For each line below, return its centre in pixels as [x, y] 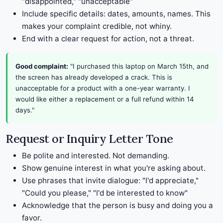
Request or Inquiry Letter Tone [90, 139]
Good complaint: [42, 66]
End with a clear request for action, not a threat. [108, 39]
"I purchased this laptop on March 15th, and [138, 66]
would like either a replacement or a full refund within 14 [105, 99]
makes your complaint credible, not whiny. [97, 26]
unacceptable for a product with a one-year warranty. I [103, 88]
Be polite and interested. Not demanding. [96, 156]
